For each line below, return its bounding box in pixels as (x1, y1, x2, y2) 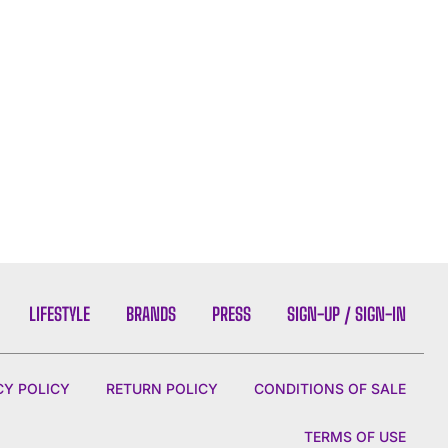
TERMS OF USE (303, 427, 406, 445)
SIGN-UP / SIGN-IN (286, 302, 406, 325)
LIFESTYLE (28, 302, 90, 325)
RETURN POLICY (105, 379, 218, 397)
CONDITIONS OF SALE (253, 379, 406, 397)
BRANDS (125, 302, 176, 325)
